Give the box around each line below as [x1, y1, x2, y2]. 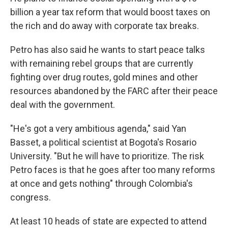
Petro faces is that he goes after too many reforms [10, 164, 215, 175]
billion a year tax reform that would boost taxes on [10, 7, 210, 17]
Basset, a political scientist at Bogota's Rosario [10, 137, 196, 148]
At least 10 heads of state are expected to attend [10, 216, 207, 226]
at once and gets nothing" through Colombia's [10, 178, 193, 189]
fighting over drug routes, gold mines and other [10, 72, 198, 82]
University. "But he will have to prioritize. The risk [10, 151, 204, 161]
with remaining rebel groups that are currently [10, 58, 193, 69]
